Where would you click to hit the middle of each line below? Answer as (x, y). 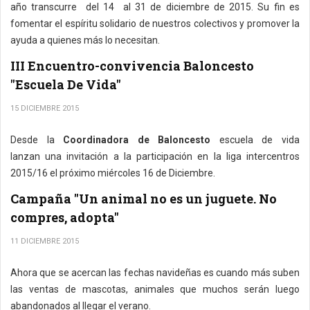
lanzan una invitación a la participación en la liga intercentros (155, 156)
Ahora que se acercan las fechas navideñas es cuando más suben (155, 273)
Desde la (33, 140)
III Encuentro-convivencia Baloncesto (132, 66)
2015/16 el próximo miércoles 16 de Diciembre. (113, 173)
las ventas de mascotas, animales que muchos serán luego (155, 289)
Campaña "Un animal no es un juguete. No (144, 199)
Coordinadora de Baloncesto (137, 140)
